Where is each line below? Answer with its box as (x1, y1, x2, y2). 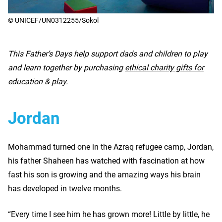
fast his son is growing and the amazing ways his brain (8, 169, 201, 179)
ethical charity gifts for (125, 62, 204, 72)
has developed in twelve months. (8, 183, 122, 193)
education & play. (8, 76, 68, 86)
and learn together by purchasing (8, 62, 125, 72)
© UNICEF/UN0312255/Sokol (8, 16, 99, 24)
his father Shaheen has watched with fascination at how (8, 156, 205, 166)
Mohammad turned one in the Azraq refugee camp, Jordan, (8, 142, 214, 152)
